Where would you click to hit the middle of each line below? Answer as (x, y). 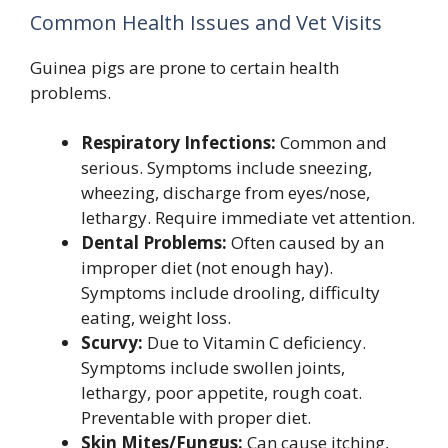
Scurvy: (112, 343)
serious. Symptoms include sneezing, (226, 168)
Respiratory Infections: (178, 143)
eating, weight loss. (156, 318)
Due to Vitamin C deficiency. (254, 343)
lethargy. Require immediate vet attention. (248, 218)
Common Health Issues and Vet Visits (206, 22)
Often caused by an (305, 243)
